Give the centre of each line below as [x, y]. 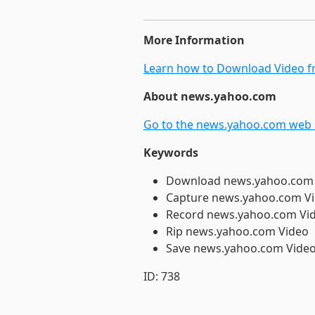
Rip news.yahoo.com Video [237, 231]
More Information [194, 40]
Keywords [171, 153]
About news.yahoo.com [210, 96]
